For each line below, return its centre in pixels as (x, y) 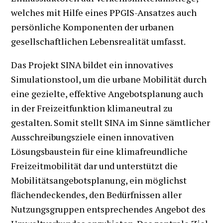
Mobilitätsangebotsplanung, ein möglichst (99, 180)
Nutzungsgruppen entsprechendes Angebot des (109, 209)
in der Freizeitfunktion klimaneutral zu (92, 108)
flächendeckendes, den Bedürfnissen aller (97, 194)
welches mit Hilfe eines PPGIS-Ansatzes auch (104, 12)
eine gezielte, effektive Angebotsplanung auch (107, 93)
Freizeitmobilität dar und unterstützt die (95, 166)
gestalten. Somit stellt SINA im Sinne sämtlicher (111, 122)
